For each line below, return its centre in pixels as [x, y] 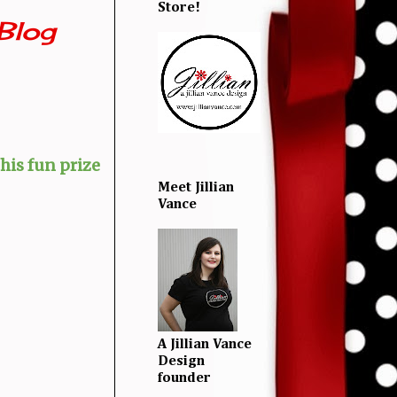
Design [181, 361]
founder [184, 378]
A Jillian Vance [205, 344]
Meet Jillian [196, 187]
